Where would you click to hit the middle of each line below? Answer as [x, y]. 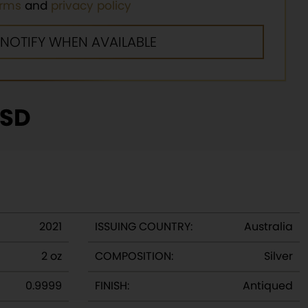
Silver [278, 256]
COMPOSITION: [134, 256]
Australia [268, 227]
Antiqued [268, 286]
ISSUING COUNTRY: [144, 227]
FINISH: [112, 286]
